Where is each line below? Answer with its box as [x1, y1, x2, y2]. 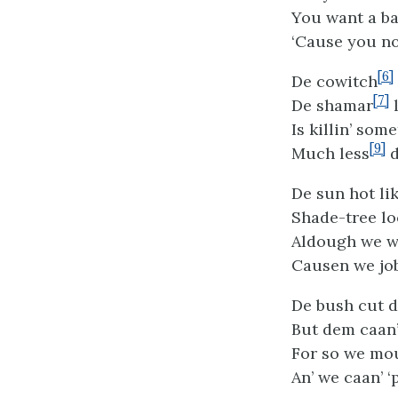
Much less [291, 143, 370, 163]
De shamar [291, 95, 373, 115]
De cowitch [291, 71, 378, 92]
